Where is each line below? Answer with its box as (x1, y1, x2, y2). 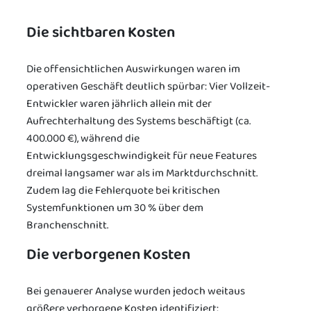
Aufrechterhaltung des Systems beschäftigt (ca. (26, 112, 251, 130)
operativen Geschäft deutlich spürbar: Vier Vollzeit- (26, 77, 270, 95)
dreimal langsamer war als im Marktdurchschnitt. (26, 164, 258, 182)
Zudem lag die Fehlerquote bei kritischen (26, 181, 220, 199)
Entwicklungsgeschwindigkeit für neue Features (26, 146, 257, 165)
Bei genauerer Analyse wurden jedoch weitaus (26, 282, 245, 300)
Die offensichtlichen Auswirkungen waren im (26, 60, 240, 78)
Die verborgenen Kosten (26, 242, 190, 267)
